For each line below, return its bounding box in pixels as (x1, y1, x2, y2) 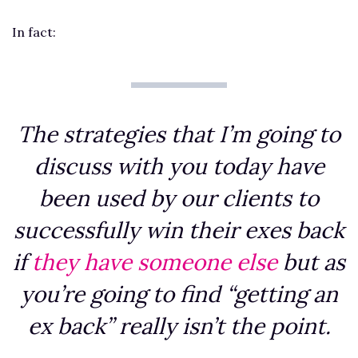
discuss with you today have (34, 151, 324, 181)
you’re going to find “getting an (20, 279, 338, 308)
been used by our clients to (39, 183, 319, 213)
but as (277, 247, 345, 276)
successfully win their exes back (14, 215, 344, 245)
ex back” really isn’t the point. (27, 311, 331, 340)
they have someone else (32, 247, 277, 276)
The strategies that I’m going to (18, 119, 340, 149)
